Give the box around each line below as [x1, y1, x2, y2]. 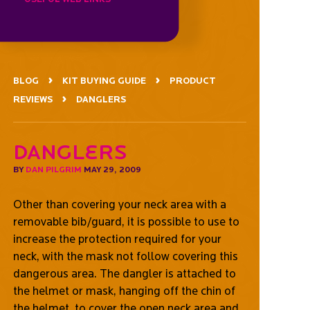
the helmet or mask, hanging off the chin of [12, 284, 235, 297]
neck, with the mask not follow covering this [12, 249, 238, 262]
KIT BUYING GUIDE [62, 75, 146, 86]
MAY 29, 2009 [81, 165, 141, 174]
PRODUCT [169, 75, 216, 86]
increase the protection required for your [12, 232, 221, 245]
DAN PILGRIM [25, 165, 82, 174]
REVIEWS [12, 94, 53, 104]
